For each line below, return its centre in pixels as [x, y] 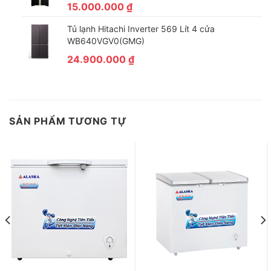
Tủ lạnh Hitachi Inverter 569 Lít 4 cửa [141, 29]
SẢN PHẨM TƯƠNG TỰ [68, 121]
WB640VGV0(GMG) [106, 41]
